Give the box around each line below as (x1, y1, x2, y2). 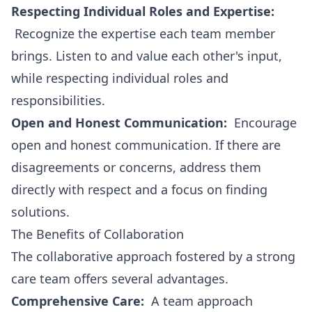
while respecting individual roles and (11, 70, 228, 86)
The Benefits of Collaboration (11, 226, 184, 242)
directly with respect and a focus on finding (11, 181, 267, 198)
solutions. (11, 203, 70, 220)
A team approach (144, 292, 253, 309)
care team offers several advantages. (11, 270, 228, 287)
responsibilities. (11, 92, 105, 109)
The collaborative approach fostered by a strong (11, 248, 295, 265)
